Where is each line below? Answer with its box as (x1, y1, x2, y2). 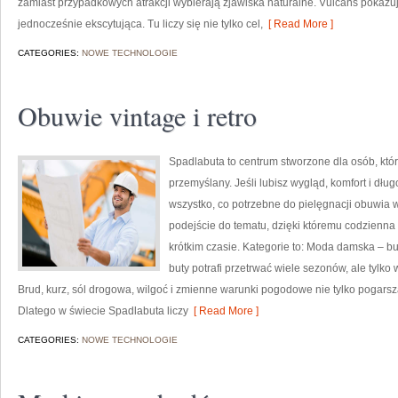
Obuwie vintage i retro (18, 98, 257, 133)
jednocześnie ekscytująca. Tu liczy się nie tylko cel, (18, 18, 263, 30)
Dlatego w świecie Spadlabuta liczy (18, 305, 188, 317)
